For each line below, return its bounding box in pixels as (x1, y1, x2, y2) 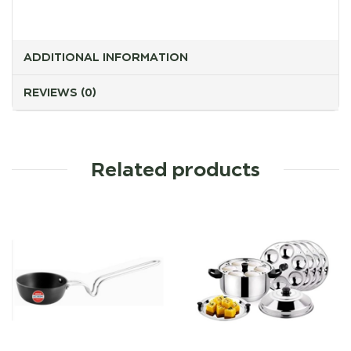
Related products (91, 158, 260, 181)
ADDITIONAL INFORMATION (24, 50, 188, 64)
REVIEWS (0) (24, 85, 96, 100)
